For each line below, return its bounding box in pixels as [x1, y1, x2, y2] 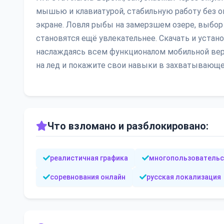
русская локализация [146, 172, 221, 181]
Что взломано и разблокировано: [47, 119, 208, 132]
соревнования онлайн [50, 172, 125, 181]
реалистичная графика [50, 153, 128, 162]
